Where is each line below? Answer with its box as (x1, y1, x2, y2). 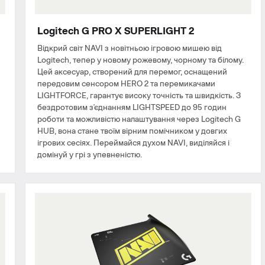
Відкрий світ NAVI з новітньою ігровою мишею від (37, 44, 222, 53)
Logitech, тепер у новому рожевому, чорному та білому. (37, 56, 244, 64)
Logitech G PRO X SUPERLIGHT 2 (37, 25, 194, 36)
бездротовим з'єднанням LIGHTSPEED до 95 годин (37, 103, 227, 112)
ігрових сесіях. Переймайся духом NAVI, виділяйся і (37, 138, 230, 147)
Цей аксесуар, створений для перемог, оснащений (37, 67, 227, 76)
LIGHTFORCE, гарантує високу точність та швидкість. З (37, 91, 241, 100)
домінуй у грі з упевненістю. (37, 150, 142, 159)
